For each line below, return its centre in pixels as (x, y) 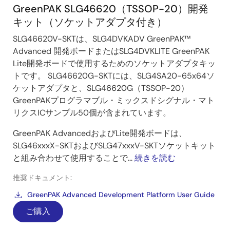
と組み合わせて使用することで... (74, 158)
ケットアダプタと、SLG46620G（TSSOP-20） (101, 88)
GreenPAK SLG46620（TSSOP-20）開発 (111, 9)
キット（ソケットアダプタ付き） (90, 22)
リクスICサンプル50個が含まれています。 (92, 113)
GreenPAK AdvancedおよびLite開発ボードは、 (100, 133)
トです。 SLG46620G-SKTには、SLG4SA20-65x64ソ (114, 76)
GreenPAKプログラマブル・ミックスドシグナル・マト (114, 100)
